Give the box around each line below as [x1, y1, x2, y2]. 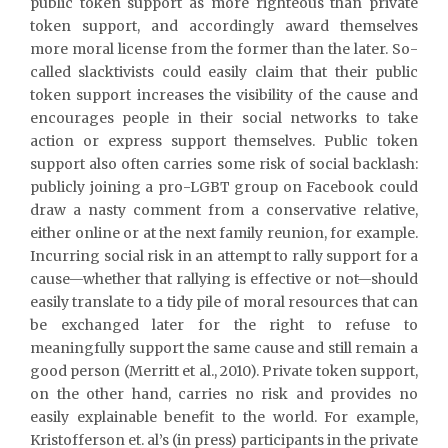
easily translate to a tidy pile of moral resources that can [30, 292, 418, 311]
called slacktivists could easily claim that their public [30, 62, 418, 81]
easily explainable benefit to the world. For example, [30, 407, 418, 426]
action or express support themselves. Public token [30, 131, 418, 150]
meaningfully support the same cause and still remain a [30, 338, 418, 357]
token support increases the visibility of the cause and [30, 85, 418, 104]
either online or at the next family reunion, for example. [30, 223, 418, 242]
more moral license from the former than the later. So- [30, 39, 418, 58]
